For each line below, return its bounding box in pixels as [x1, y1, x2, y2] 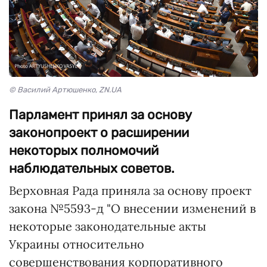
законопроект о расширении [9, 124, 189, 141]
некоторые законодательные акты [9, 218, 206, 234]
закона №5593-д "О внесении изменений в [9, 200, 256, 216]
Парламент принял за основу [9, 106, 192, 123]
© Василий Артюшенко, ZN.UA [9, 85, 122, 94]
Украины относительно [9, 236, 144, 252]
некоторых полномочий [9, 142, 159, 159]
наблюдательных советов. [9, 160, 175, 176]
